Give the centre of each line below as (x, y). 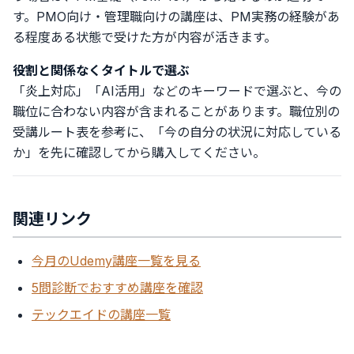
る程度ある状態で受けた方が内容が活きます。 (145, 37)
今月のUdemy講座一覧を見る (116, 261)
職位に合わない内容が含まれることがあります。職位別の (176, 111)
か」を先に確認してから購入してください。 (139, 153)
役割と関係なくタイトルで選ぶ (101, 70)
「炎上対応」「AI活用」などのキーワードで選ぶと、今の (177, 91)
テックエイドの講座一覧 (101, 314)
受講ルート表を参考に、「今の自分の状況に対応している (177, 132)
